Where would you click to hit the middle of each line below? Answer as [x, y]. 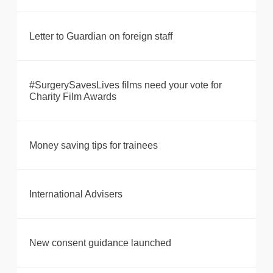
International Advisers [76, 194]
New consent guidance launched [100, 243]
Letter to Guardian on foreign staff [101, 37]
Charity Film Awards [73, 97]
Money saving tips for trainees [94, 146]
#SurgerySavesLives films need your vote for [126, 85]
